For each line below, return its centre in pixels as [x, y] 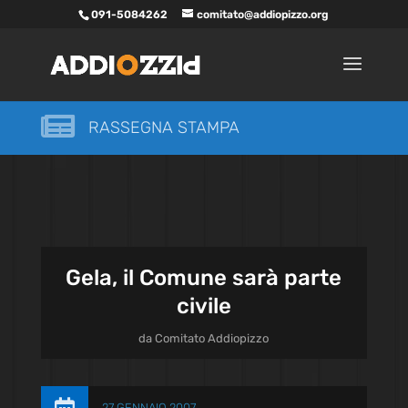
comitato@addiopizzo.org [263, 15]
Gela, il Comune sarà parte [204, 278]
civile [204, 306]
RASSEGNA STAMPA [163, 127]
